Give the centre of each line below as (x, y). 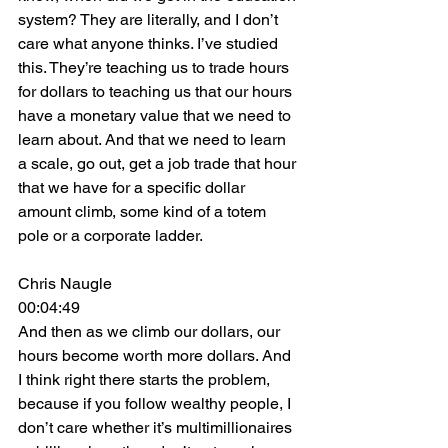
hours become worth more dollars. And (156, 355)
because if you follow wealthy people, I (156, 403)
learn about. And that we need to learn (154, 139)
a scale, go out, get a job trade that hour (159, 163)
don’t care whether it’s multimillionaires (157, 427)
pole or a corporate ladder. (110, 235)
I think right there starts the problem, (146, 379)
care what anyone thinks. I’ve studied (150, 43)
